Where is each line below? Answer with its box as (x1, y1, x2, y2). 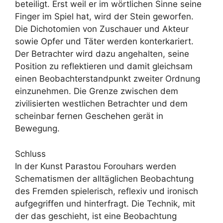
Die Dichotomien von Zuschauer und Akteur (15, 24, 189, 34)
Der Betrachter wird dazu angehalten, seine (15, 49, 189, 59)
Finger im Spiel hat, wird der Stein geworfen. (15, 11, 194, 21)
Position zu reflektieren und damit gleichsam (15, 61, 193, 71)
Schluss (15, 148, 46, 159)
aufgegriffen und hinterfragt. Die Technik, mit (15, 198, 195, 209)
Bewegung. (15, 123, 60, 133)
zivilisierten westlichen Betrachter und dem (15, 99, 188, 109)
